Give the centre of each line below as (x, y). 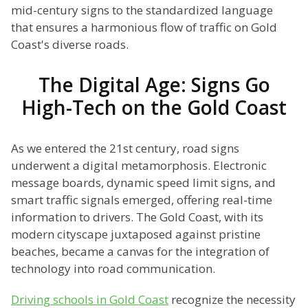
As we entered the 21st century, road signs (125, 148)
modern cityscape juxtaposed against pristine (136, 234)
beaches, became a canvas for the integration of (140, 252)
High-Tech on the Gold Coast (154, 108)
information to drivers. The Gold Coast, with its (137, 217)
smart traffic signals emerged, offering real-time (142, 200)
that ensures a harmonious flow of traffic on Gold (144, 27)
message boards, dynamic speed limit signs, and (143, 183)
